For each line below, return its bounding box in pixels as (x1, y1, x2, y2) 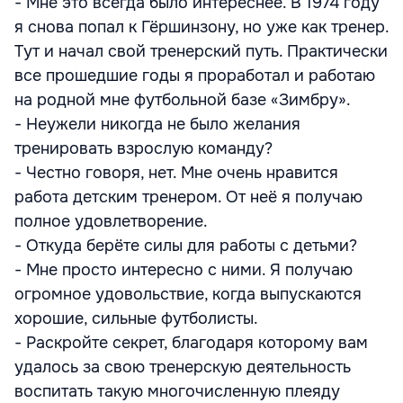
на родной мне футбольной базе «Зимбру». (14, 90, 351, 110)
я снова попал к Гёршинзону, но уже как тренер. (14, 17, 389, 37)
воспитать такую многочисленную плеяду (14, 381, 340, 401)
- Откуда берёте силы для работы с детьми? (14, 236, 357, 255)
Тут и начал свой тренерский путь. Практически (14, 41, 388, 61)
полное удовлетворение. (14, 211, 208, 231)
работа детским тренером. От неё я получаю (14, 187, 363, 207)
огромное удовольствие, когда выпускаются (14, 284, 362, 304)
